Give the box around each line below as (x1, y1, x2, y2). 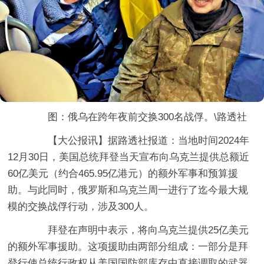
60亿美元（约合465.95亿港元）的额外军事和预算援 (8, 167, 239, 179)
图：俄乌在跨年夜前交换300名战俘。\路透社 (28, 111, 247, 123)
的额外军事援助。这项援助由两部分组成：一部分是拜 (8, 240, 249, 252)
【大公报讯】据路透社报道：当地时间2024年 (28, 134, 250, 146)
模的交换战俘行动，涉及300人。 (8, 200, 154, 212)
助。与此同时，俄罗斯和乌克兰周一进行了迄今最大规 (8, 184, 249, 196)
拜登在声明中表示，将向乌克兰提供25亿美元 (28, 224, 249, 236)
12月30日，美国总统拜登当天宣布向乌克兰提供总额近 (8, 151, 250, 163)
